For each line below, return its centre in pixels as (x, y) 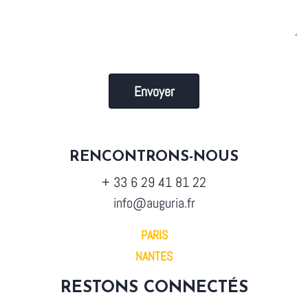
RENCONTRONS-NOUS (154, 157)
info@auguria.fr (154, 203)
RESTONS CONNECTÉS (154, 288)
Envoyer (154, 91)
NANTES (154, 256)
